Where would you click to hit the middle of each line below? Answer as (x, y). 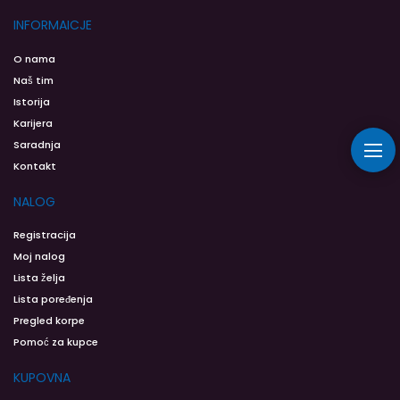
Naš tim (33, 81)
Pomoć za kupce (56, 342)
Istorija (32, 102)
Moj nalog (39, 257)
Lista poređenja (53, 300)
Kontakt (35, 167)
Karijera (33, 124)
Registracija (45, 235)
